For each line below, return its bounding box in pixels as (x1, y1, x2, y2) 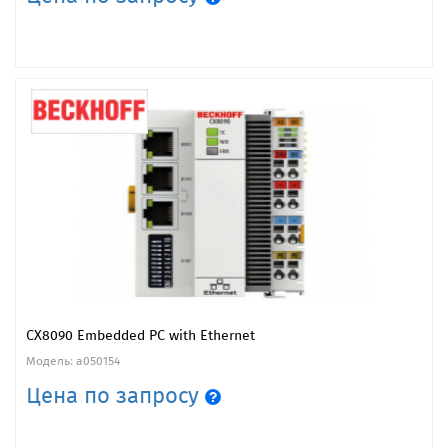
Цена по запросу (26, 381, 205, 409)
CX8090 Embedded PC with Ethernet (26, 326, 255, 344)
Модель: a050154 (26, 353, 120, 368)
